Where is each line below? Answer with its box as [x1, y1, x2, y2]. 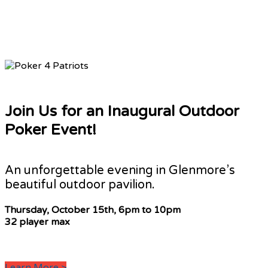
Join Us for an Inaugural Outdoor [5, 102, 239, 121]
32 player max [5, 215, 70, 228]
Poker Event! [5, 121, 96, 139]
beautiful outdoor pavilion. [5, 177, 155, 192]
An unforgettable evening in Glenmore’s [5, 163, 235, 178]
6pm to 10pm [118, 203, 181, 216]
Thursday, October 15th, [5, 203, 118, 216]
